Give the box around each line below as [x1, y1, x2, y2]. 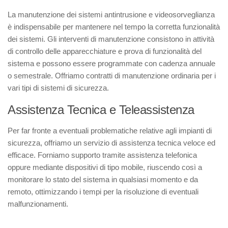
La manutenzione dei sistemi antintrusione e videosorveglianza [8, 10, 215, 19]
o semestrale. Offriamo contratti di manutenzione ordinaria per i [8, 71, 216, 80]
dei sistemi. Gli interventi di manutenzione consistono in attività [8, 35, 214, 43]
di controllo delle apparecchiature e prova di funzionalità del [8, 47, 202, 55]
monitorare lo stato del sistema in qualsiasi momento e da [8, 175, 198, 184]
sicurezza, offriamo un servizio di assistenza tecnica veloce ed [8, 138, 215, 147]
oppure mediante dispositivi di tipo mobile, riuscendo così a [8, 163, 202, 172]
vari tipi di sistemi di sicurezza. [8, 83, 109, 92]
